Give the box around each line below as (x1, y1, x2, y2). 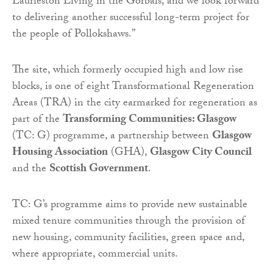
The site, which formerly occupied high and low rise (12, 61, 243, 80)
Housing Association (12, 143, 108, 163)
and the (12, 160, 49, 179)
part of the (12, 110, 63, 130)
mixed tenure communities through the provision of (12, 212, 245, 232)
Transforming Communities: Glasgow (63, 110, 236, 130)
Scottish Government (49, 160, 148, 179)
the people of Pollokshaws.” (12, 25, 135, 44)
